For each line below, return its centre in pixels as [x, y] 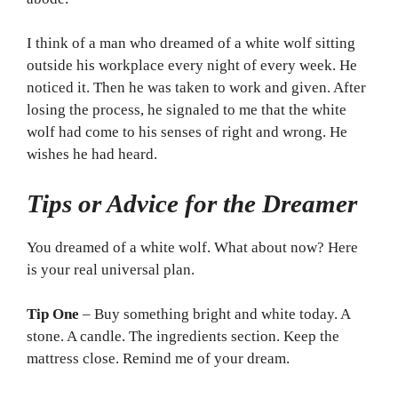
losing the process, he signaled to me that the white [187, 110]
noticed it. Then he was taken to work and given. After [196, 88]
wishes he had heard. [92, 155]
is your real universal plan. [111, 269]
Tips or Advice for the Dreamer [192, 203]
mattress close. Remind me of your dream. [158, 359]
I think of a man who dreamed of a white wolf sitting [191, 44]
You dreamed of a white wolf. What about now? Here [192, 247]
